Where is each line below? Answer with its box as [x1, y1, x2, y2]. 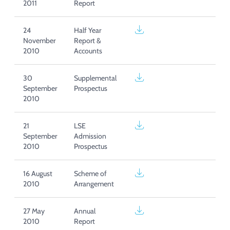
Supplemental [73, 73, 117, 83]
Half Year [73, 26, 101, 35]
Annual [73, 206, 95, 216]
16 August [23, 169, 52, 179]
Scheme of [73, 169, 107, 179]
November [23, 36, 55, 46]
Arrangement [73, 179, 114, 189]
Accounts [73, 46, 102, 56]
